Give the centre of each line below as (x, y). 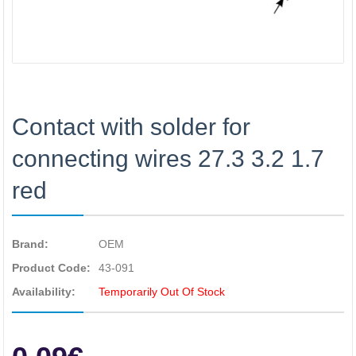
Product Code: (51, 268)
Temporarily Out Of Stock (162, 292)
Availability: (44, 292)
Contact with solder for (131, 127)
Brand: (30, 244)
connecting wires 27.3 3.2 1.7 (168, 159)
